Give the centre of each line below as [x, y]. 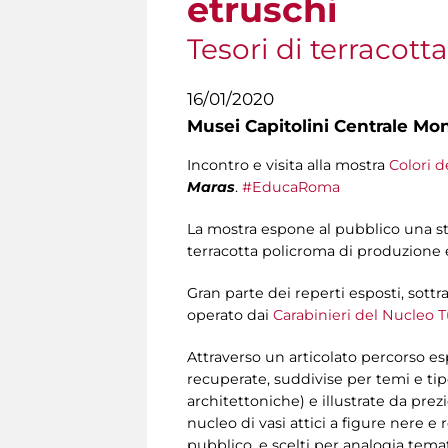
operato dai [230, 315]
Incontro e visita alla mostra [288, 165]
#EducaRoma [291, 187]
